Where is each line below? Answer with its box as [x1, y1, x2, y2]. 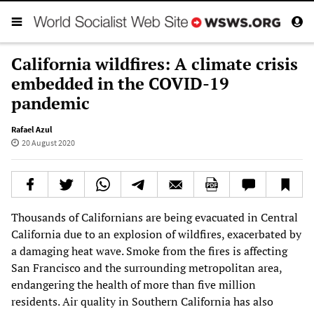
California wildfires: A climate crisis [11, 52, 298, 75]
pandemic [11, 91, 90, 114]
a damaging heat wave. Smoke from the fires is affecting [11, 243, 287, 259]
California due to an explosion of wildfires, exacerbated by [11, 226, 301, 242]
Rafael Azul [11, 123, 52, 135]
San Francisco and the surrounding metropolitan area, [11, 259, 282, 275]
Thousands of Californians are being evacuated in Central [11, 209, 298, 225]
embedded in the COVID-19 [11, 71, 229, 95]
